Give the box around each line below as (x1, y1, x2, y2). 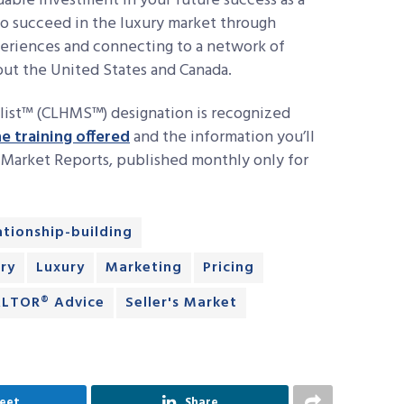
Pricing (203, 255, 254, 280)
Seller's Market (125, 290, 237, 315)
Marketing (106, 255, 182, 280)
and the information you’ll (130, 124, 315, 151)
